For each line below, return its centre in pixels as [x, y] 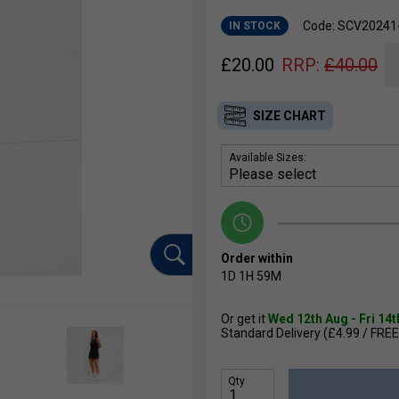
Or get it [244, 319]
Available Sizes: [268, 158]
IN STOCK [255, 26]
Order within [257, 259]
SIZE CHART [289, 116]
